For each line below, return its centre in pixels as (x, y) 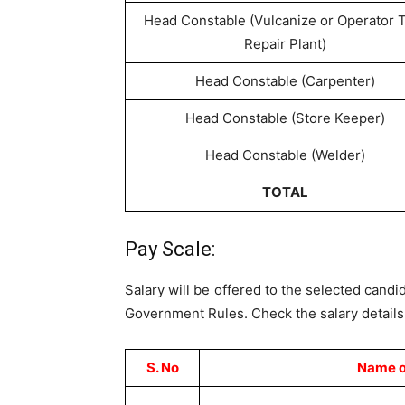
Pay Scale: (170, 249)
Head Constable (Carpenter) (285, 81)
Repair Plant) (285, 44)
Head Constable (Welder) (285, 155)
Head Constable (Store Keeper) (285, 118)
